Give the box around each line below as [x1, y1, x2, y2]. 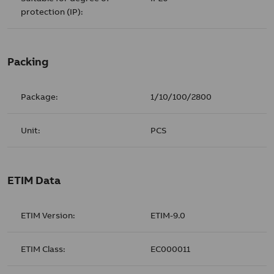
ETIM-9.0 [150, 209, 186, 221]
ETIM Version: [21, 209, 76, 221]
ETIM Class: [21, 243, 66, 254]
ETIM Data [7, 173, 61, 187]
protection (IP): [21, 6, 84, 17]
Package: [21, 91, 59, 102]
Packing [7, 54, 48, 68]
